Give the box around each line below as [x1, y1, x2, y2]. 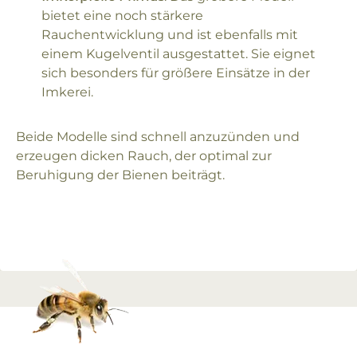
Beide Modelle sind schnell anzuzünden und [16, 129, 300, 144]
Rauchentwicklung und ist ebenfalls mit [41, 27, 298, 42]
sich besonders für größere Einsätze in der [41, 65, 310, 80]
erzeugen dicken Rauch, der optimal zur [16, 148, 272, 163]
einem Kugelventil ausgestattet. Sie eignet [41, 46, 316, 61]
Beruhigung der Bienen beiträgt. [16, 167, 225, 182]
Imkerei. [41, 84, 93, 100]
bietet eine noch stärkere [41, 8, 203, 23]
